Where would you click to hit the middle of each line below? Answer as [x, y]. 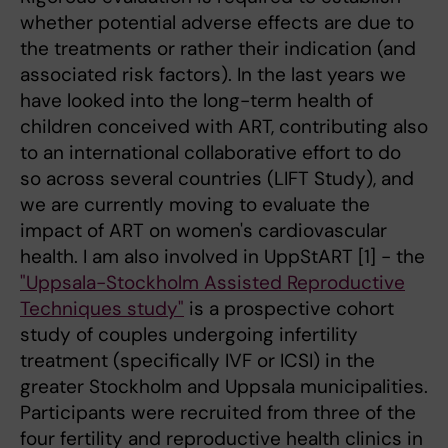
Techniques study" [102, 308]
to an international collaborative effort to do [210, 152]
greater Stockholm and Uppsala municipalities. [224, 386]
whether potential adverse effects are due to [217, 22]
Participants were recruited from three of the [218, 412]
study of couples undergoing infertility [189, 334]
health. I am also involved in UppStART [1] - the [222, 256]
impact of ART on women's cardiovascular [203, 230]
